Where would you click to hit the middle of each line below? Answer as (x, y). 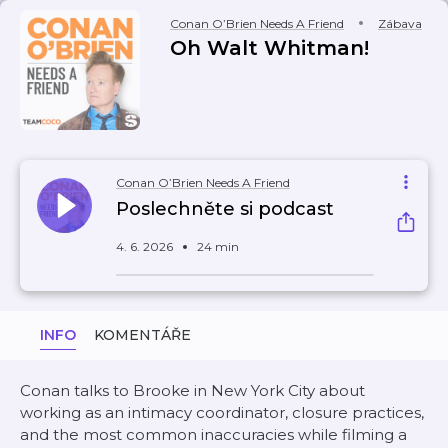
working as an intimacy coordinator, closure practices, (222, 412)
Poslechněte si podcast (225, 209)
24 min (218, 246)
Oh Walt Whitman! (269, 48)
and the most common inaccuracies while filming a (213, 434)
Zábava (400, 23)
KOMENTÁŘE (142, 335)
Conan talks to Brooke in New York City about (192, 390)
